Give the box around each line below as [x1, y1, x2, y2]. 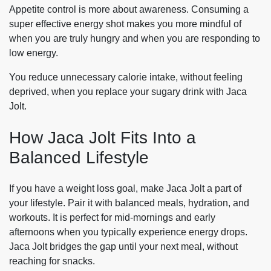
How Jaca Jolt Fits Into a [9, 128, 196, 147]
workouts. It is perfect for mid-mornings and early [9, 212, 215, 223]
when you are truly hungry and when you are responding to [9, 33, 260, 44]
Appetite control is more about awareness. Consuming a [9, 4, 249, 15]
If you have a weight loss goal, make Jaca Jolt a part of [9, 183, 241, 194]
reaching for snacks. [9, 256, 95, 267]
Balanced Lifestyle [9, 148, 149, 167]
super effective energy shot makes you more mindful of [9, 18, 241, 29]
